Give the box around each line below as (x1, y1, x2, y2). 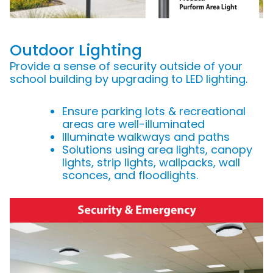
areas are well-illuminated (62, 116, 205, 132)
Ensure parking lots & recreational (62, 103, 246, 119)
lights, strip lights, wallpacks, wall (62, 154, 240, 170)
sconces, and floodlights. (62, 167, 198, 183)
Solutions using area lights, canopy (62, 141, 252, 157)
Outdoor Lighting (10, 39, 142, 61)
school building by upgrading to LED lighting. (10, 71, 247, 87)
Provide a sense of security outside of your (10, 58, 243, 74)
